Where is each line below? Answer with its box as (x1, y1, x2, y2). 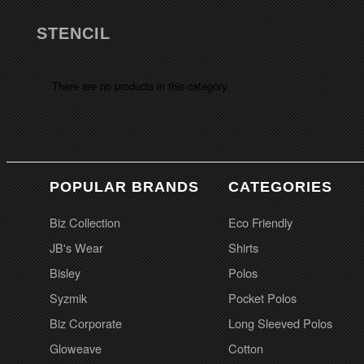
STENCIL (37, 24, 110, 42)
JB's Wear (50, 239, 103, 256)
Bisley (50, 264, 80, 281)
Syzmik (50, 289, 87, 306)
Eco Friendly (228, 214, 292, 231)
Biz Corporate (50, 314, 122, 331)
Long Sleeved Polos (228, 314, 332, 331)
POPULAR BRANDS (50, 179, 199, 195)
